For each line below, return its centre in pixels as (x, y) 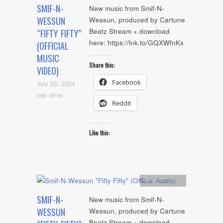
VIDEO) (48, 71)
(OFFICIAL (53, 46)
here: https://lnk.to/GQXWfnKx (136, 43)
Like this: (100, 133)
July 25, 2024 (56, 83)
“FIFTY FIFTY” (59, 34)
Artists (153, 180)
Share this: (102, 65)
